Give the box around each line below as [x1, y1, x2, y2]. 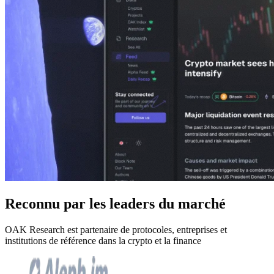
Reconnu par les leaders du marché [5, 196, 226, 212]
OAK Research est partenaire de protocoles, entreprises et [5, 224, 227, 235]
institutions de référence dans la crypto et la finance [5, 235, 201, 246]
